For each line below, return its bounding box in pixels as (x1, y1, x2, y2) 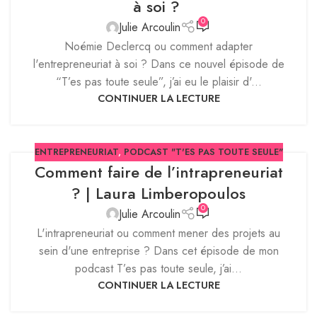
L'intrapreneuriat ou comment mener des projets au (37, 225, 280, 242)
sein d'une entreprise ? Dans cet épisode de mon (38, 243, 279, 260)
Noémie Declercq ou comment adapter (64, 38, 253, 55)
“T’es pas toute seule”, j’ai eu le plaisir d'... (55, 74, 262, 91)
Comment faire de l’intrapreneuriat (34, 160, 283, 183)
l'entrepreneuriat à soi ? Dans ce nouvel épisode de (33, 56, 284, 73)
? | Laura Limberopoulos (71, 181, 246, 204)
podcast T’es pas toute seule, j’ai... (75, 260, 242, 277)
